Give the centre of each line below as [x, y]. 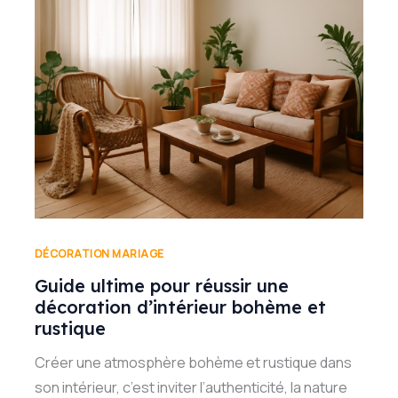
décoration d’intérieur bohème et [180, 307]
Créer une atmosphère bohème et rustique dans [193, 363]
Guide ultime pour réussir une [161, 286]
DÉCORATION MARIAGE [99, 253]
